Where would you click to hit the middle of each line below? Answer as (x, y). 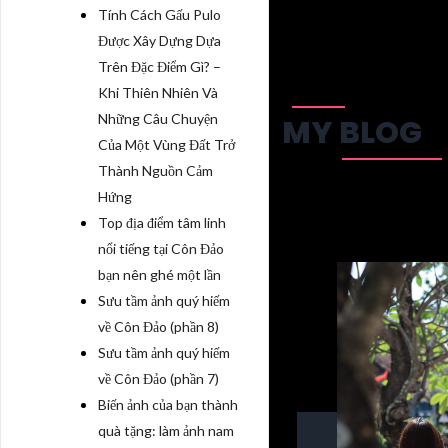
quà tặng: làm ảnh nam (166, 430)
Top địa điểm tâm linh (162, 222)
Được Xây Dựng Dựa (159, 40)
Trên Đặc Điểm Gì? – (159, 66)
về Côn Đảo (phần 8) (158, 326)
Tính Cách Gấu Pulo (159, 14)
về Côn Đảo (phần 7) (158, 378)
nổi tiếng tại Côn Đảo (161, 248)
